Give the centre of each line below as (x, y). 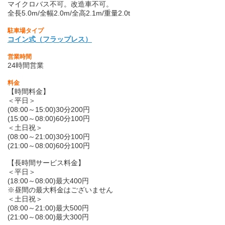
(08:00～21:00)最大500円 (48, 208)
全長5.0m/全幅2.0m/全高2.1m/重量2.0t (69, 13)
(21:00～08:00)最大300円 (48, 217)
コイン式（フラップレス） (50, 39)
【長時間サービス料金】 (46, 163)
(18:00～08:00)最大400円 (48, 181)
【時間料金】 (29, 92)
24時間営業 (26, 66)
